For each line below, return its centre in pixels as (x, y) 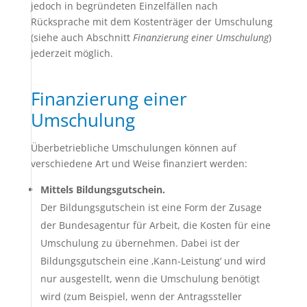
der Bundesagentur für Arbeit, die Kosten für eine (155, 225)
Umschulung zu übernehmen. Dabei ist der (140, 243)
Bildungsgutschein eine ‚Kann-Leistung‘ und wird (153, 261)
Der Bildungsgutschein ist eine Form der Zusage (151, 207)
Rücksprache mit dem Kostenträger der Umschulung (151, 22)
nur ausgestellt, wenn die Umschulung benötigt (150, 279)
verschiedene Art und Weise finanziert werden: (139, 163)
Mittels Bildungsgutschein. (102, 189)
